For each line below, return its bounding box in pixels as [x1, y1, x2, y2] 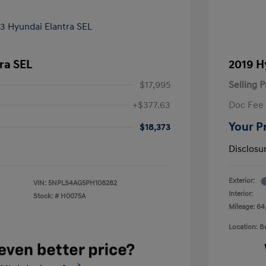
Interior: [229, 189, 253, 198]
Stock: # [33, 192, 59, 201]
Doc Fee [229, 99, 264, 111]
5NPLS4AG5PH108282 [48, 179, 117, 188]
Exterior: [229, 176, 255, 185]
